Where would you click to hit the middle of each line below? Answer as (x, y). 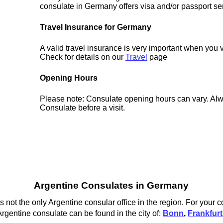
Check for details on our (83, 57)
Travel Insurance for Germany (96, 27)
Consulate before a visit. (83, 108)
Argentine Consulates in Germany (111, 186)
